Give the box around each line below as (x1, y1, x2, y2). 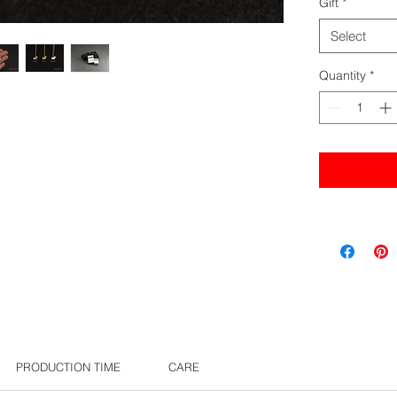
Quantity (318, 67, 366, 84)
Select (330, 27, 366, 45)
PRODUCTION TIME (15, 360, 121, 375)
